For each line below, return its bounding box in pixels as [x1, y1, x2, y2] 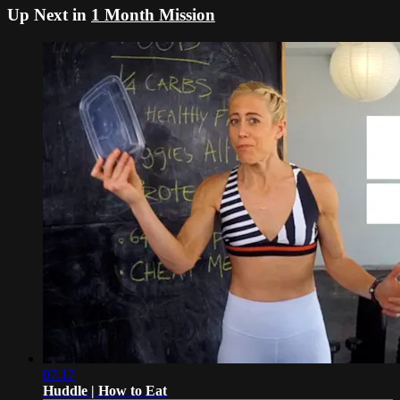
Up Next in [7, 5, 91, 24]
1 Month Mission [91, 5, 215, 24]
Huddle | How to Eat [43, 382, 167, 398]
